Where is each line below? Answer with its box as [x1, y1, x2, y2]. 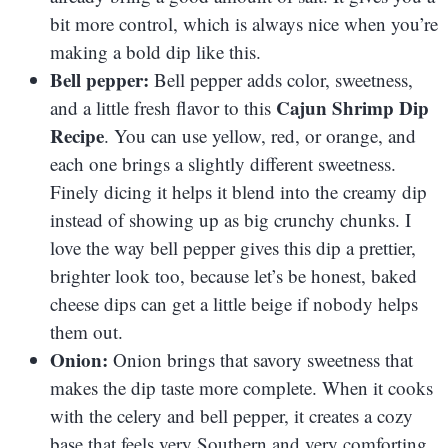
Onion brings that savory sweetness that [108, 346, 413, 372]
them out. [50, 318, 123, 344]
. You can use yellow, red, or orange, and [104, 122, 416, 148]
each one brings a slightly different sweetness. [50, 150, 396, 176]
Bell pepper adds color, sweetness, [149, 66, 413, 92]
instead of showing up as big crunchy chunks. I [50, 206, 411, 232]
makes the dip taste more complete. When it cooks [50, 374, 433, 400]
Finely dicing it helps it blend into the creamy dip [50, 178, 427, 204]
